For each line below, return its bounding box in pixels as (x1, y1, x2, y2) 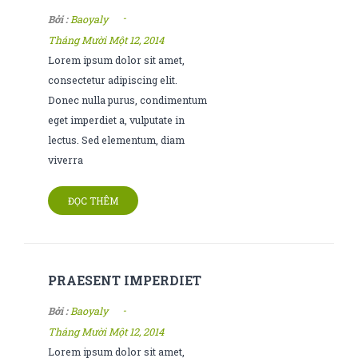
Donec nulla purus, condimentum (48, 93, 207, 106)
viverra (48, 153, 83, 166)
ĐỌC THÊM (68, 193, 118, 207)
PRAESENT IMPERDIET (48, 271, 201, 288)
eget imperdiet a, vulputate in (48, 113, 185, 126)
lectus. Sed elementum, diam (48, 133, 185, 146)
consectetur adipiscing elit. (48, 73, 177, 86)
